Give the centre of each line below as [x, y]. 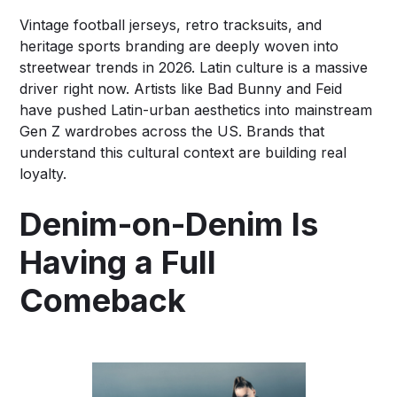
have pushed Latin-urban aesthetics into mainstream [196, 109]
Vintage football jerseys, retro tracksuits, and [171, 24]
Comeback [103, 300]
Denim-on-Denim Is [169, 224]
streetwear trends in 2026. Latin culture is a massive [194, 67]
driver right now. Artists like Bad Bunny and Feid [181, 88]
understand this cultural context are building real [183, 152]
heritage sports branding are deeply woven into [179, 46]
